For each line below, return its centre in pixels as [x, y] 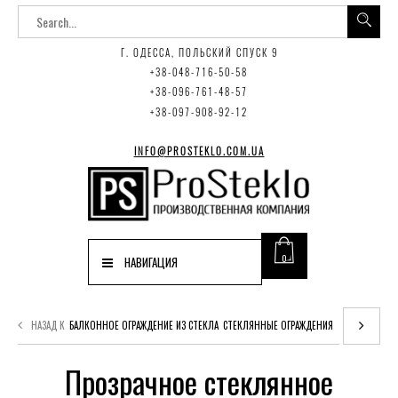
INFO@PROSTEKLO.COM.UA [199, 152]
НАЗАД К [48, 325]
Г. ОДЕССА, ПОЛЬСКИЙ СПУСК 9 [199, 53]
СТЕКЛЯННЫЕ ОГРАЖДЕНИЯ [278, 325]
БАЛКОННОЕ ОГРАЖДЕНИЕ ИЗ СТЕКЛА [144, 325]
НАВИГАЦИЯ [151, 263]
